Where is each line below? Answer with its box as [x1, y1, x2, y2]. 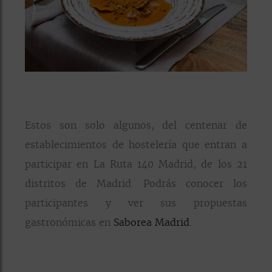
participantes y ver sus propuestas [25, 195, 247, 209]
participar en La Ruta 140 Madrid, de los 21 [25, 157, 247, 171]
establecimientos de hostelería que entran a [25, 137, 247, 151]
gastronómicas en [25, 215, 114, 229]
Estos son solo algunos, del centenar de [25, 118, 247, 132]
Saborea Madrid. [114, 215, 192, 229]
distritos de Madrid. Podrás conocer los [25, 176, 247, 190]
